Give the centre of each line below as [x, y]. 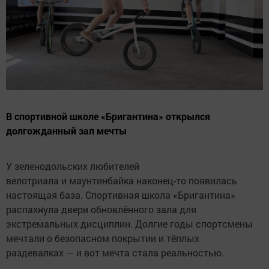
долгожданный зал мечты [66, 130]
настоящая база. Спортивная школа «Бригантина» [121, 195]
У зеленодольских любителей [73, 166]
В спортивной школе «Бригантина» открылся [108, 116]
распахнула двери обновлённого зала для [101, 209]
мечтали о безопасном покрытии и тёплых [103, 238]
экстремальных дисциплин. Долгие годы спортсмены [129, 223]
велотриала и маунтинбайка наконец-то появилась [122, 180]
